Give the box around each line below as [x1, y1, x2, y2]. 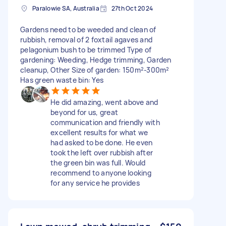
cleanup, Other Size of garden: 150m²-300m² [20, 65, 169, 75]
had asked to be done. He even [50, 137, 153, 147]
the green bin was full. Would [50, 157, 146, 167]
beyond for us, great [50, 107, 118, 117]
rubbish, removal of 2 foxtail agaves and [20, 34, 152, 44]
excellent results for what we [50, 127, 148, 137]
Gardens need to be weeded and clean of [20, 24, 156, 34]
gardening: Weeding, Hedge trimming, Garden [20, 54, 172, 65]
